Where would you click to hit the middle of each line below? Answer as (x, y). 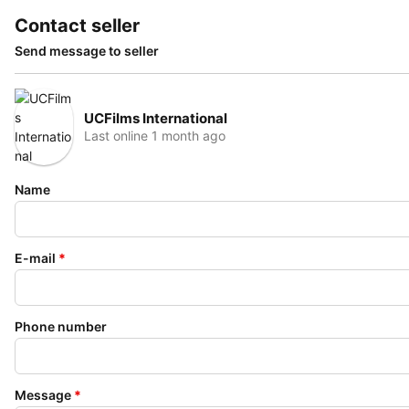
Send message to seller (87, 51)
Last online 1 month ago (155, 135)
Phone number (61, 326)
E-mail (35, 258)
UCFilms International (156, 118)
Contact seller (77, 26)
